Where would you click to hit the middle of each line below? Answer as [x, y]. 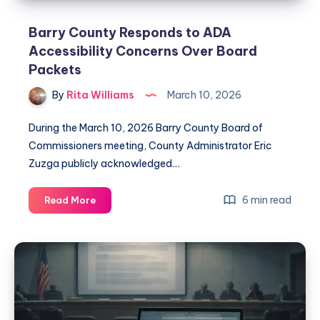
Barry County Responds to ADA [130, 33]
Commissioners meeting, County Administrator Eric [150, 146]
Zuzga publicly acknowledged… [104, 164]
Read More [70, 200]
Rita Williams [99, 95]
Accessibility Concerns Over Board [143, 51]
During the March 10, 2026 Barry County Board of [146, 128]
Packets [55, 70]
